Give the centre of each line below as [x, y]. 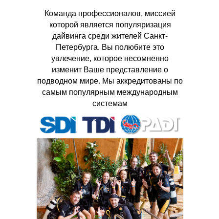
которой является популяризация [110, 25]
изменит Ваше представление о [110, 70]
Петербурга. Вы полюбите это [110, 47]
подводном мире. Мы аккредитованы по [110, 81]
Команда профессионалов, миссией [110, 13]
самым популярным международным [110, 92]
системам [110, 103]
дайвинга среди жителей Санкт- [110, 36]
